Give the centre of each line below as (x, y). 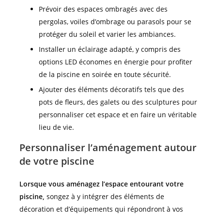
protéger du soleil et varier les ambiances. (107, 34)
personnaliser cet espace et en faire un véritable (118, 115)
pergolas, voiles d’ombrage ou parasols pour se (115, 22)
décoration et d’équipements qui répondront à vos (101, 209)
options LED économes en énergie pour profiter (116, 62)
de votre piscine (57, 161)
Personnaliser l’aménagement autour (108, 148)
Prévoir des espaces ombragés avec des (103, 9)
